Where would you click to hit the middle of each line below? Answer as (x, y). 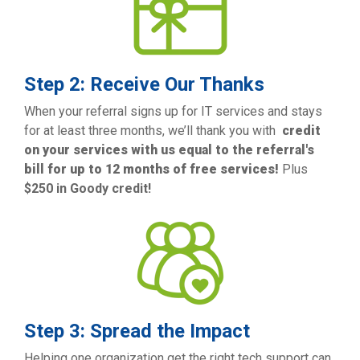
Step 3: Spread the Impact (137, 331)
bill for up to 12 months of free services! (151, 169)
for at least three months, (94, 131)
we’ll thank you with (222, 131)
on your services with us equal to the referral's (169, 150)
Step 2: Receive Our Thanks (144, 84)
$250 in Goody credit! (88, 188)
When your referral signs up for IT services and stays (173, 111)
